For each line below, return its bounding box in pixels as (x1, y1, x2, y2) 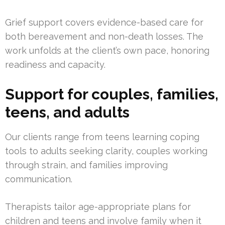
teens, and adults (5, 103, 130, 122)
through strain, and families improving (5, 160, 168, 171)
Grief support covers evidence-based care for (5, 17, 203, 28)
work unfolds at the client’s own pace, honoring (5, 45, 209, 56)
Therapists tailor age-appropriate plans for (5, 201, 191, 212)
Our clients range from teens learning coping (5, 132, 199, 143)
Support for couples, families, (5, 85, 218, 103)
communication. (5, 174, 72, 185)
